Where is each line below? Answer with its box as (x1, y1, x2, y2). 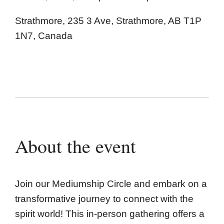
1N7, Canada (15, 30, 72, 41)
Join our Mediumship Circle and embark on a (15, 178, 207, 189)
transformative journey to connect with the (15, 193, 193, 204)
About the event (15, 132, 136, 158)
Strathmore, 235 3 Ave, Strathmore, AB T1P (15, 15, 201, 26)
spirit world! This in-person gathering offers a (15, 208, 204, 219)
